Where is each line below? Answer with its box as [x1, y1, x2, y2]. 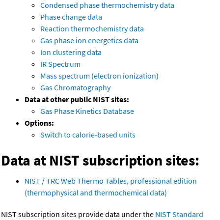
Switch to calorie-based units [40, 130, 136, 140]
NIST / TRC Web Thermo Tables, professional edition [25, 176, 197, 186]
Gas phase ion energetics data [40, 35, 138, 46]
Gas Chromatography [40, 82, 110, 93]
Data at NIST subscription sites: [1, 151, 199, 170]
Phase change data [40, 12, 102, 22]
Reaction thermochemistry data [40, 24, 144, 34]
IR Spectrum [40, 59, 81, 69]
